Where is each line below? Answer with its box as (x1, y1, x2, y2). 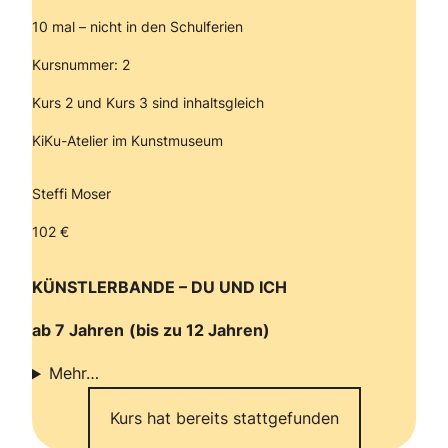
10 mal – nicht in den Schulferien (32, 17, 243, 35)
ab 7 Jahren (32, 320, 124, 341)
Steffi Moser (32, 184, 111, 202)
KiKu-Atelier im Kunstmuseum (32, 132, 227, 150)
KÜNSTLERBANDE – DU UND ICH (32, 277, 287, 298)
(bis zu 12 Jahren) (129, 320, 270, 341)
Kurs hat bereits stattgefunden (109, 408, 339, 429)
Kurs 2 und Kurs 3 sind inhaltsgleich (32, 94, 264, 112)
